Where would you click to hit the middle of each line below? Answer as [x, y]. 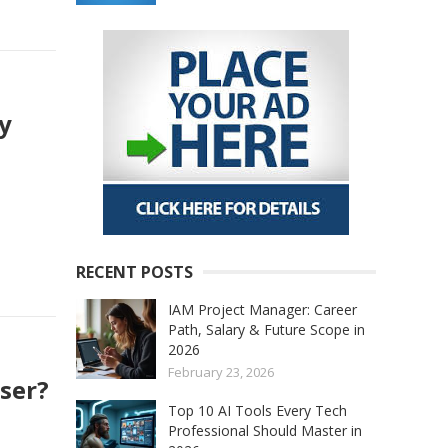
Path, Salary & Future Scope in [266, 330]
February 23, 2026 [221, 372]
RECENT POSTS [134, 272]
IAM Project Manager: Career [262, 310]
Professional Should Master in [265, 431]
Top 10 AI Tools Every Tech [257, 411]
